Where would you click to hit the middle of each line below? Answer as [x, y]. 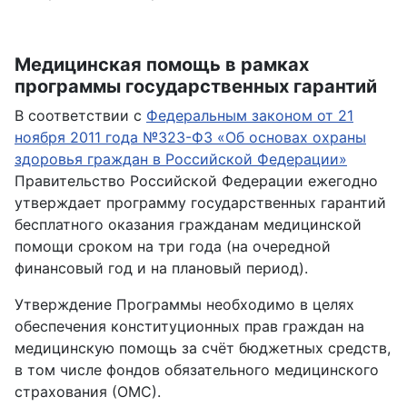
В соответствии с [80, 116]
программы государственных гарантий [196, 87]
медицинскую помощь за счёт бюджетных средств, [203, 348]
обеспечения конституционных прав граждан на [189, 327]
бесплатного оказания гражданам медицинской [188, 225]
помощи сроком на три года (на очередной [173, 247]
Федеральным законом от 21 [250, 116]
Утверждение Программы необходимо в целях [184, 305]
